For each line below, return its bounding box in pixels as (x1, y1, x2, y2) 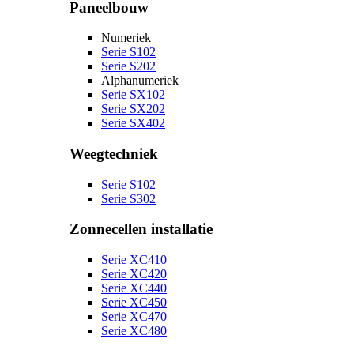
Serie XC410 (101, 253, 167, 267)
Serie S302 (101, 191, 156, 205)
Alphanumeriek (101, 73, 179, 88)
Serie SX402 (101, 116, 165, 130)
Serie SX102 (101, 88, 165, 102)
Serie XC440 (101, 281, 167, 296)
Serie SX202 (101, 102, 165, 116)
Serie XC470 (101, 310, 167, 324)
